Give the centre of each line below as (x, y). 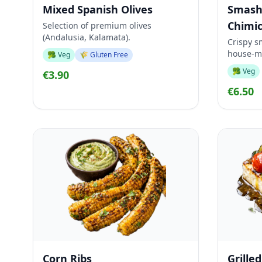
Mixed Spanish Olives (98, 9)
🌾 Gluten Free (104, 55)
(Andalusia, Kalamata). (87, 37)
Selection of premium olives (97, 25)
